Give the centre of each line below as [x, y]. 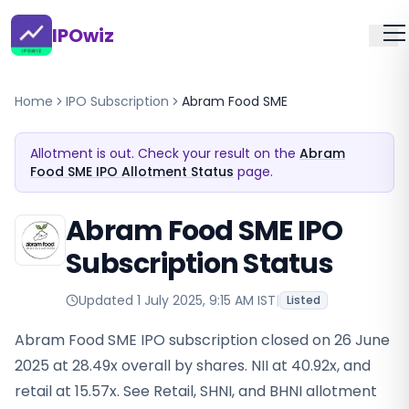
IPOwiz [83, 35]
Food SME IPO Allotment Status [132, 172]
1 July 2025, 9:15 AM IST [206, 300]
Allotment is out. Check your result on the [163, 153]
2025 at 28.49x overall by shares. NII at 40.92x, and [193, 366]
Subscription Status [199, 264]
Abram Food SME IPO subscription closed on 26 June [202, 340]
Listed [304, 300]
